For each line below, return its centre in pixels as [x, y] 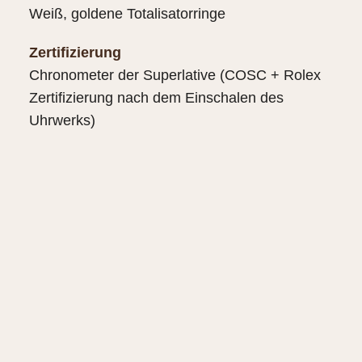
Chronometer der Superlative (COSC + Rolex [175, 75]
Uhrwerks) [62, 120]
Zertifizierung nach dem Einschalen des [156, 97]
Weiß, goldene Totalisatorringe [127, 13]
